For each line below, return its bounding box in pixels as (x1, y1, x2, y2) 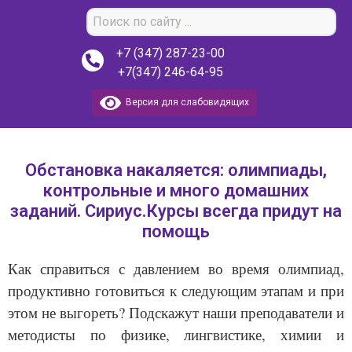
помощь (142, 222, 210, 241)
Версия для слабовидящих (120, 97, 249, 108)
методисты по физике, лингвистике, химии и (8, 324, 344, 344)
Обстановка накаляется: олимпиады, (25, 160, 327, 180)
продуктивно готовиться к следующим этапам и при (8, 280, 344, 300)
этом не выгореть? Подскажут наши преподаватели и (8, 302, 344, 322)
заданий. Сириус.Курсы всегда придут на (10, 201, 342, 221)
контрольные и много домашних (43, 181, 309, 200)
